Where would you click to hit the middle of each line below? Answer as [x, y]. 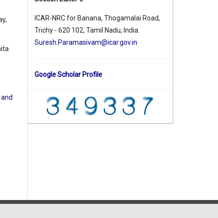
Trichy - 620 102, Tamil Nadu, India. [87, 30]
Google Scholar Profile [68, 75]
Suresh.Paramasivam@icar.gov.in [86, 43]
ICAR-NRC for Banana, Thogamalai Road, [97, 18]
